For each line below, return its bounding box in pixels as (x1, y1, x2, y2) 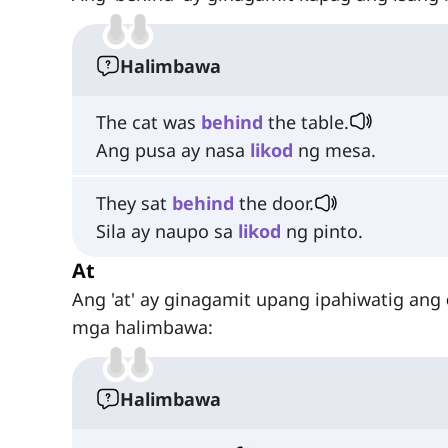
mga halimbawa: (72, 315, 213, 340)
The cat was (96, 109, 201, 134)
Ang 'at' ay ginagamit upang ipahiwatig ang (72, 287, 446, 312)
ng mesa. (293, 137, 376, 162)
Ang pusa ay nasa (96, 137, 250, 162)
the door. (234, 191, 314, 216)
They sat (96, 191, 172, 216)
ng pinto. (281, 219, 363, 244)
